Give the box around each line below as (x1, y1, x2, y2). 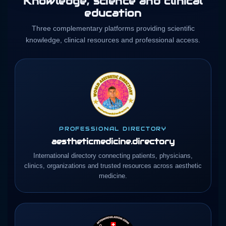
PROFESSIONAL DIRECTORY (59, 125, 167, 132)
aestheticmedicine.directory (51, 136, 175, 147)
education (84, 6, 142, 20)
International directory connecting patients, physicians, (33, 151, 193, 159)
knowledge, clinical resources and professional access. (26, 35, 200, 44)
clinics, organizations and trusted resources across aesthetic (24, 161, 202, 169)
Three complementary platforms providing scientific (31, 24, 195, 32)
